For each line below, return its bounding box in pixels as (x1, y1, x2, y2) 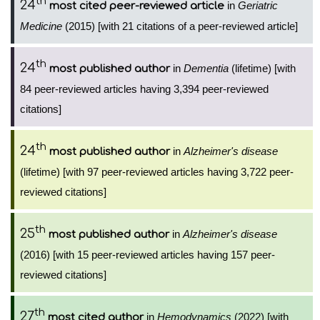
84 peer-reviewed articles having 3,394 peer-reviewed (20, 83, 269, 95)
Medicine (20, 20, 62, 32)
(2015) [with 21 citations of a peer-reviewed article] (62, 20, 298, 32)
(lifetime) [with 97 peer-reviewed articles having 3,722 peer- (20, 166, 294, 178)
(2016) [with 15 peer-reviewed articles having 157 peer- (20, 249, 275, 261)
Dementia (184, 62, 229, 74)
